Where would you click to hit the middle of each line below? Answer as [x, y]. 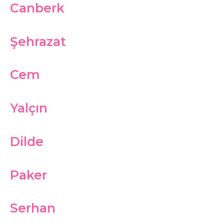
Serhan [33, 208]
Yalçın [29, 108]
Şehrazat [38, 41]
